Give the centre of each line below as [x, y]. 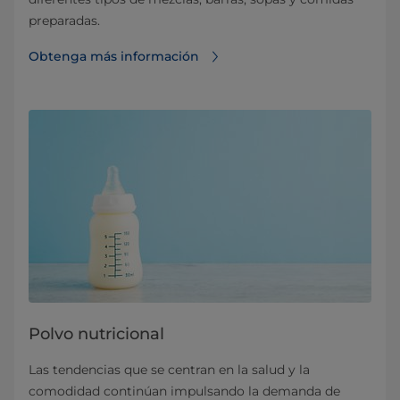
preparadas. [64, 21]
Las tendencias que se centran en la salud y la [169, 370]
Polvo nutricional [96, 334]
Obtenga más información [114, 56]
